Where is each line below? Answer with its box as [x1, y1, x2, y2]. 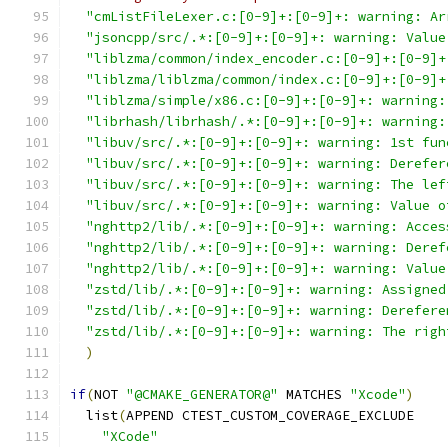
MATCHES [278, 386, 350, 403]
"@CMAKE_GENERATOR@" [126, 386, 278, 403]
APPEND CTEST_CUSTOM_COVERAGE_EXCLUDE [126, 407, 414, 424]
